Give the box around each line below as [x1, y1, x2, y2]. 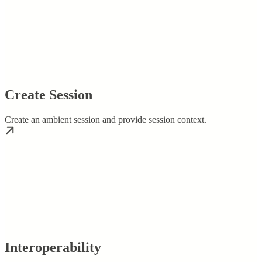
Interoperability [5, 239, 101, 255]
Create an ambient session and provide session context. [5, 114, 206, 125]
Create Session [5, 87, 92, 102]
